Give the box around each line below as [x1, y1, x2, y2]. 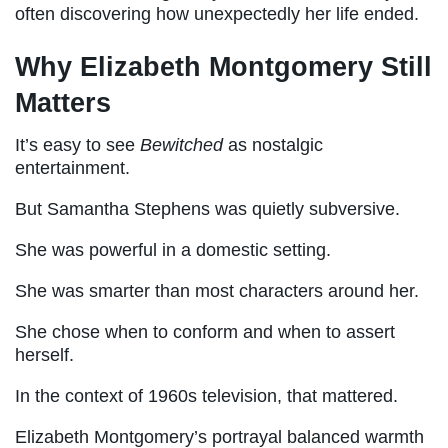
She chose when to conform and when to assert [15, 322, 395, 343]
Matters [15, 86, 111, 118]
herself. [15, 345, 74, 366]
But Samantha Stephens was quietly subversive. [15, 199, 400, 220]
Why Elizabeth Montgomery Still [15, 50, 432, 82]
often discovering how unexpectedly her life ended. [15, 4, 419, 25]
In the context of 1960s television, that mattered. [15, 386, 398, 407]
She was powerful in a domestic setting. [15, 240, 331, 261]
